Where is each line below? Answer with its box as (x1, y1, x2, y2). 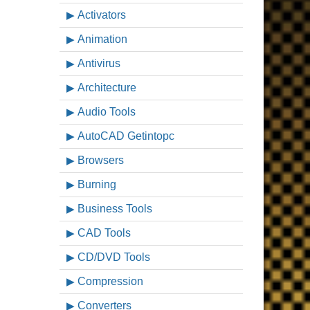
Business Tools (77, 203, 152, 215)
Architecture (77, 82, 136, 93)
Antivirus (77, 57, 120, 69)
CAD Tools (77, 227, 131, 239)
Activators (77, 9, 126, 21)
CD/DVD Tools (77, 251, 150, 263)
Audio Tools (77, 106, 136, 118)
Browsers (77, 154, 124, 166)
